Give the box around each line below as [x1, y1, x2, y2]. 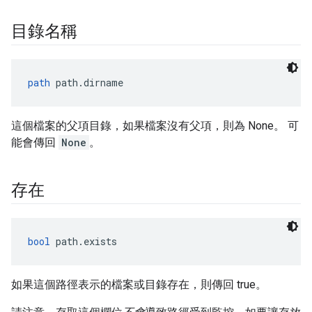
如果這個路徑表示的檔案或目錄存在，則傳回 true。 [11, 278, 267, 291]
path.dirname [50, 76, 123, 89]
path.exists [50, 235, 117, 248]
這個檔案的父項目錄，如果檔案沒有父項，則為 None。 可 [11, 119, 299, 132]
